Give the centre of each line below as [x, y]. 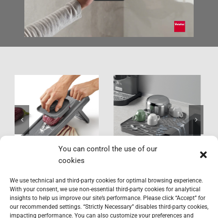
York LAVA [160, 118]
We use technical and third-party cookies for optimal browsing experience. [106, 181]
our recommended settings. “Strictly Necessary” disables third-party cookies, [109, 207]
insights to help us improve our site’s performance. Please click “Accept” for [108, 198]
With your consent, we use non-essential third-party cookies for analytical [105, 189]
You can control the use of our [108, 149]
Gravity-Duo [58, 118]
